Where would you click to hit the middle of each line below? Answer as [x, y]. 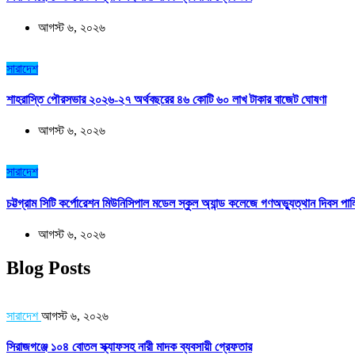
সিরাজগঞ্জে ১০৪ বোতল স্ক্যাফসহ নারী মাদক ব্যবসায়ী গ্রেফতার [129, 346]
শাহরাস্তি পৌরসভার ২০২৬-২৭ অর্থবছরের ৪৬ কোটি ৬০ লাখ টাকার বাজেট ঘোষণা [166, 100]
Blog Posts [48, 267]
